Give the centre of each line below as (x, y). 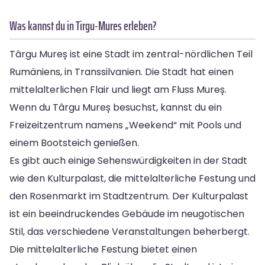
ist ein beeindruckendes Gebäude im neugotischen (127, 214)
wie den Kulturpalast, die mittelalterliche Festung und (132, 178)
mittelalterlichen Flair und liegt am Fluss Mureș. (118, 89)
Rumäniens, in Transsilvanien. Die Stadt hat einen (122, 72)
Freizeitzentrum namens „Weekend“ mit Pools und (125, 125)
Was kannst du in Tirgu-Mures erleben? (83, 25)
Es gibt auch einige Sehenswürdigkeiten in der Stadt (128, 160)
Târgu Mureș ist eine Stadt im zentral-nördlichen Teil (131, 54)
